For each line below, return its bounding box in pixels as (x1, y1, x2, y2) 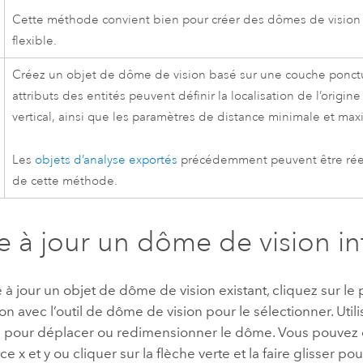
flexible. (12, 32, 58, 49)
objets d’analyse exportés (35, 152, 178, 168)
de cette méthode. (12, 173, 118, 189)
